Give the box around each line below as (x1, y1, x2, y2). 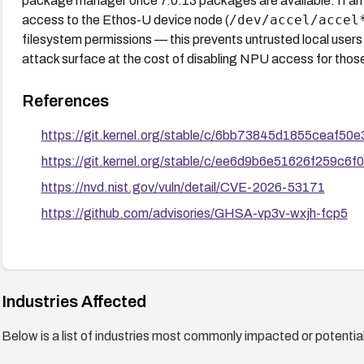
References (21, 91, 109, 110)
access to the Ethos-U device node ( (21, 12, 229, 27)
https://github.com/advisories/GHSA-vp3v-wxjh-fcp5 (41, 206, 348, 220)
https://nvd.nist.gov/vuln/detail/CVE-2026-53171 (41, 180, 325, 194)
